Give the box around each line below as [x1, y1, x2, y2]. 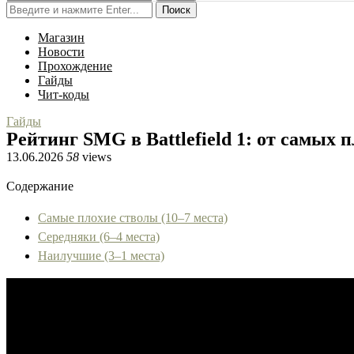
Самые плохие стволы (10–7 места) [38, 211, 228, 224]
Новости [38, 45, 85, 58]
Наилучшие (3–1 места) [38, 249, 164, 262]
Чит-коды [38, 88, 89, 101]
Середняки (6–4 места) [38, 230, 160, 243]
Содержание [6, 179, 73, 193]
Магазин [38, 31, 85, 44]
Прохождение [38, 59, 112, 73]
